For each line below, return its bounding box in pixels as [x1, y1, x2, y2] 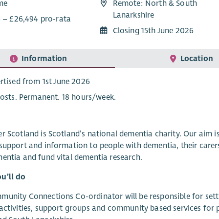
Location [180, 53, 213, 64]
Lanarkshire [112, 10, 154, 20]
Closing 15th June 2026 [112, 26, 194, 36]
